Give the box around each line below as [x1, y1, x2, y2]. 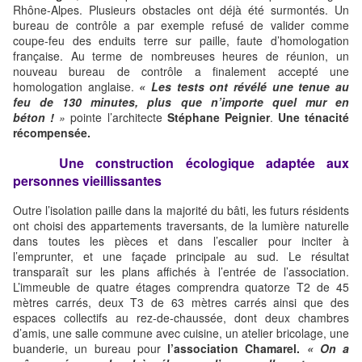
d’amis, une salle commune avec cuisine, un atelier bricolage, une [13, 325, 349, 342]
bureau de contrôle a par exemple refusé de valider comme [13, 17, 349, 34]
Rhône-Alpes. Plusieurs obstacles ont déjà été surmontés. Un [13, 2, 349, 19]
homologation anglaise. [13, 78, 140, 95]
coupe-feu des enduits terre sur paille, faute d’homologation [13, 32, 349, 49]
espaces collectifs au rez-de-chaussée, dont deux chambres [13, 309, 349, 326]
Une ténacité [277, 109, 349, 126]
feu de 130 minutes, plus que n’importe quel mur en [13, 94, 349, 111]
